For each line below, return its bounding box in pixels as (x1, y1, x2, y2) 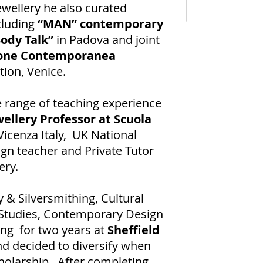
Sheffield (107, 222, 160, 238)
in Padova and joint (53, 32, 160, 48)
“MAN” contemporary (35, 16, 163, 32)
